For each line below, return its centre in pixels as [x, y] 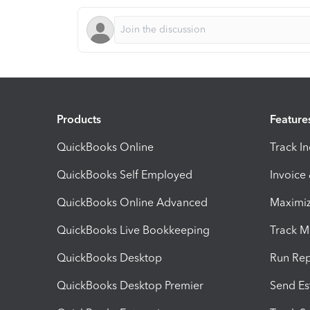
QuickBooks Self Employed [125, 174]
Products [79, 119]
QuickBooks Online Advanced [132, 202]
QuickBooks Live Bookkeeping [133, 230]
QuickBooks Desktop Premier [130, 285]
